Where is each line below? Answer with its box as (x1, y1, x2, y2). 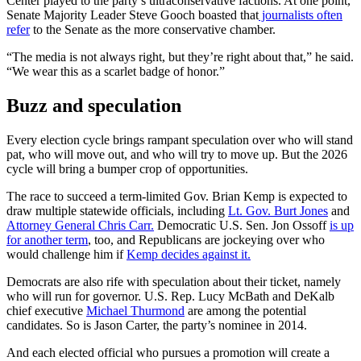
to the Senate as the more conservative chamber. (30, 22, 276, 36)
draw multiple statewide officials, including (6, 203, 228, 218)
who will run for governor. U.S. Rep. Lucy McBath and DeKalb (6, 288, 334, 303)
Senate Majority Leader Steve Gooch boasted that (6, 7, 259, 22)
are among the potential (185, 303, 306, 317)
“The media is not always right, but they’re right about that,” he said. (6, 49, 354, 64)
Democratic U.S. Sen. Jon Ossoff (154, 218, 330, 232)
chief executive (6, 303, 86, 317)
